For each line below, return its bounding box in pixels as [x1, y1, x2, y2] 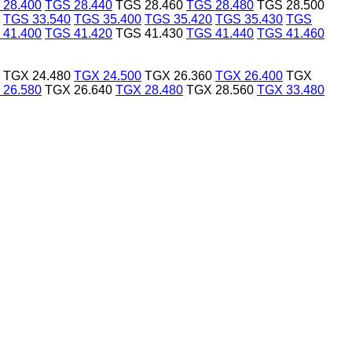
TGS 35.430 [215, 12, 283, 26]
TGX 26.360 [145, 68, 212, 82]
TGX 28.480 [115, 82, 183, 97]
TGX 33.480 [257, 82, 324, 97]
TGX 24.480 [3, 68, 71, 82]
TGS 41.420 [45, 26, 112, 40]
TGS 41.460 [257, 26, 324, 40]
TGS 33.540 [3, 12, 71, 26]
